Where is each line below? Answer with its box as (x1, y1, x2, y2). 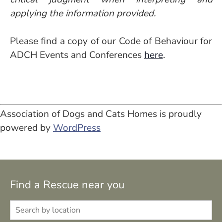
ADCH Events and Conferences (9, 49, 144, 62)
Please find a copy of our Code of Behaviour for (9, 35, 213, 48)
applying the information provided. (9, 7, 156, 20)
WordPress (53, 121, 101, 135)
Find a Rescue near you (10, 177, 124, 193)
